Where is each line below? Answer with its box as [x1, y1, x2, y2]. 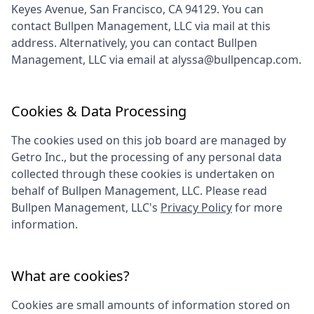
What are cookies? [11, 266, 130, 285]
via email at [107, 52, 169, 67]
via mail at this [195, 18, 271, 34]
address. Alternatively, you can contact [11, 35, 217, 50]
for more [235, 200, 282, 215]
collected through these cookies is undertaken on [11, 166, 275, 182]
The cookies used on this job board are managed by [11, 132, 286, 148]
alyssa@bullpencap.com [172, 52, 299, 67]
